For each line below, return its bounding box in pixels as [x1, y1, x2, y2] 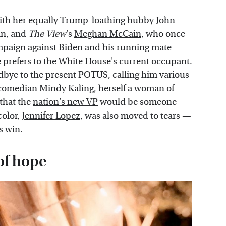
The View [28, 29, 66, 40]
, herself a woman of [94, 83, 174, 94]
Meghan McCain [74, 29, 141, 40]
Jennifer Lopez [22, 110, 80, 122]
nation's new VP [33, 97, 98, 108]
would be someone [98, 97, 177, 108]
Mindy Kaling [39, 83, 94, 94]
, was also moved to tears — [80, 110, 191, 122]
